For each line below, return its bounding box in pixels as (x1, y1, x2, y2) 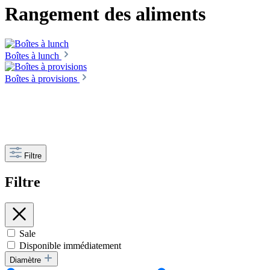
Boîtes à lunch (5, 50, 61, 61)
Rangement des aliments (5, 3, 206, 25)
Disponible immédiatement (19, 240, 121, 251)
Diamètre (10, 255, 43, 265)
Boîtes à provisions (5, 73, 80, 84)
